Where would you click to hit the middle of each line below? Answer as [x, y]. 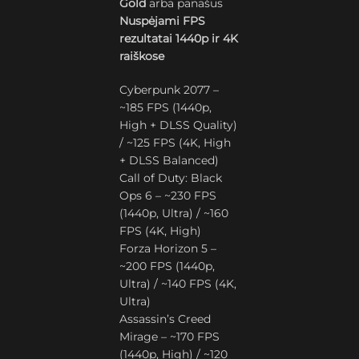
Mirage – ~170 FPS [170, 337]
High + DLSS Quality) [179, 125]
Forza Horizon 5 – [168, 248]
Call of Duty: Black [171, 178]
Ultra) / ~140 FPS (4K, [178, 284]
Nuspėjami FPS [163, 21]
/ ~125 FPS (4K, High [175, 143]
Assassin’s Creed [165, 319]
